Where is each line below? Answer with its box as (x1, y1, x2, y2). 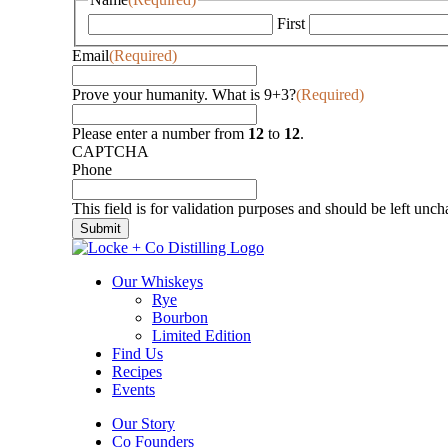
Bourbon (152, 309, 208, 327)
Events (112, 381, 155, 399)
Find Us (112, 345, 163, 363)
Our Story (112, 415, 175, 433)
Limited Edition (152, 327, 251, 345)
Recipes (112, 363, 162, 381)
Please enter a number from (72, 125, 248, 143)
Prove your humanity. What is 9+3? (72, 86, 296, 104)
